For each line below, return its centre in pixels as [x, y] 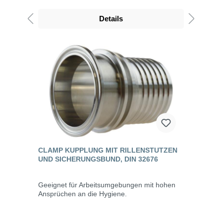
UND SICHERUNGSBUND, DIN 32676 [98, 159]
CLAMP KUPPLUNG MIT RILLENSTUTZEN [108, 150]
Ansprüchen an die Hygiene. [83, 194]
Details [111, 18]
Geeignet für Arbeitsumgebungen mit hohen [107, 185]
